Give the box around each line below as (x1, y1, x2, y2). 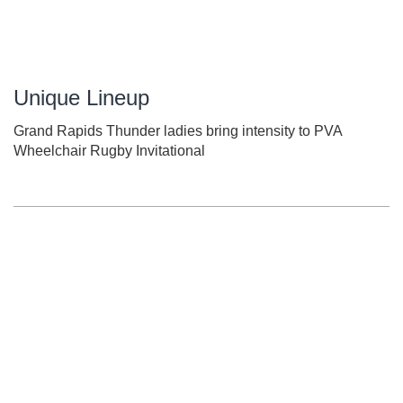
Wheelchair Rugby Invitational (13, 142, 205, 158)
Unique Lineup (13, 85, 149, 110)
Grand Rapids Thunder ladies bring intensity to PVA (13, 122, 342, 139)
